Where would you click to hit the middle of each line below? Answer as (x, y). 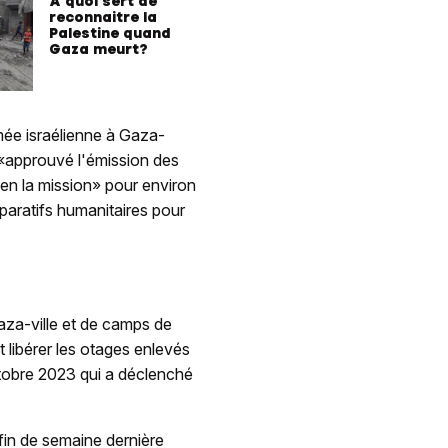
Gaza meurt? (98, 48)
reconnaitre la (103, 16)
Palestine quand (110, 32)
